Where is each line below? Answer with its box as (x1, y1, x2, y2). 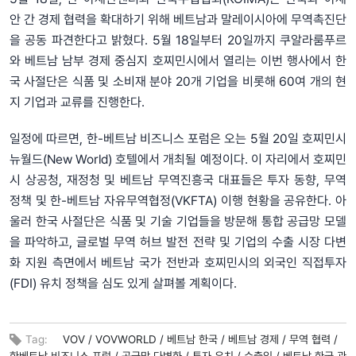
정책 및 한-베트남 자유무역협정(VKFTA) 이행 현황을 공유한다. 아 (10, 192, 346, 208)
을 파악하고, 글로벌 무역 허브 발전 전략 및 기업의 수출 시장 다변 (10, 234, 346, 250)
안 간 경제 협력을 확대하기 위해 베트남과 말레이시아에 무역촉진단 (10, 11, 346, 27)
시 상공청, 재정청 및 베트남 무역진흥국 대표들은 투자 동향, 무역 (10, 172, 346, 188)
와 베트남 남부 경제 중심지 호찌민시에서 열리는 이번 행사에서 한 (10, 52, 346, 68)
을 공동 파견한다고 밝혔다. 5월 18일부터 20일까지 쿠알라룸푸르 (10, 32, 346, 48)
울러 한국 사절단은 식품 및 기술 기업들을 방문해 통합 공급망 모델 (10, 213, 346, 229)
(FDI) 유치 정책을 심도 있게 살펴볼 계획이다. (10, 275, 237, 291)
